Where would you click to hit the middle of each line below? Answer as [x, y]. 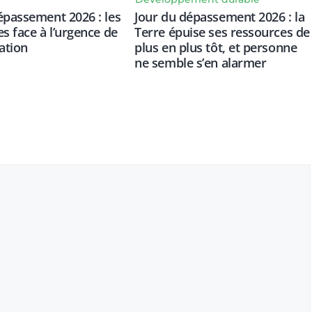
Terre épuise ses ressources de [222, 32]
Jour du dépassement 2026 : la [220, 16]
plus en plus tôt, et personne [216, 47]
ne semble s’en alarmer [201, 62]
